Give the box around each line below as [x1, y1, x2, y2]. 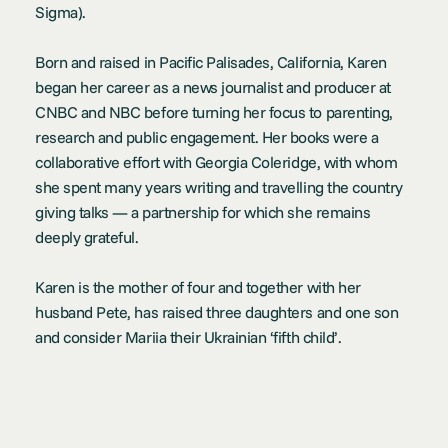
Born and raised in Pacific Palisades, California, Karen [35, 51, 387, 72]
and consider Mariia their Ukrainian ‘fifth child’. [35, 326, 342, 347]
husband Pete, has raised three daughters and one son [35, 301, 399, 322]
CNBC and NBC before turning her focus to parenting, [35, 101, 393, 122]
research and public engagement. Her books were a [35, 126, 379, 147]
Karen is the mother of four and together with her [35, 276, 361, 297]
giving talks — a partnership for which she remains [35, 201, 371, 222]
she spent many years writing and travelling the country [35, 176, 403, 197]
